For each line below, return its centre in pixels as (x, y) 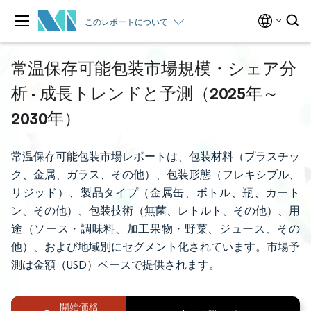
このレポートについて (126, 22)
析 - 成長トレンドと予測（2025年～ (145, 93)
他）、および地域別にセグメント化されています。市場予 (155, 247)
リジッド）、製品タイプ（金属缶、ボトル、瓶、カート (155, 193)
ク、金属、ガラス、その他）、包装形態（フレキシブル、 (155, 175)
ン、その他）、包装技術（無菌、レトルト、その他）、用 (155, 211)
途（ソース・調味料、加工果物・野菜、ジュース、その (155, 229)
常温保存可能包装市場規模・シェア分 (154, 68)
